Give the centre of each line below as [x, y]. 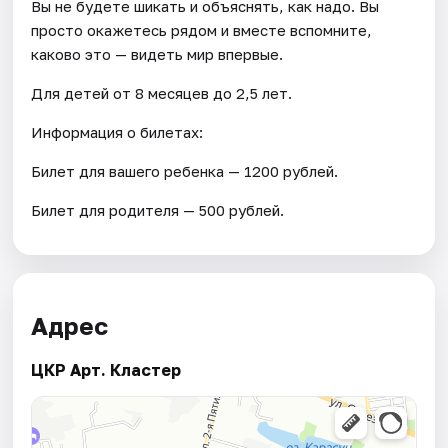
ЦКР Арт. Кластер [106, 369]
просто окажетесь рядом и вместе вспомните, [202, 29]
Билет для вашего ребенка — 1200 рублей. [185, 170]
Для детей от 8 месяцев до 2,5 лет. [162, 92]
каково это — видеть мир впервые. [157, 53]
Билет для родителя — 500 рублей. [158, 209]
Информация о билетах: [117, 131]
